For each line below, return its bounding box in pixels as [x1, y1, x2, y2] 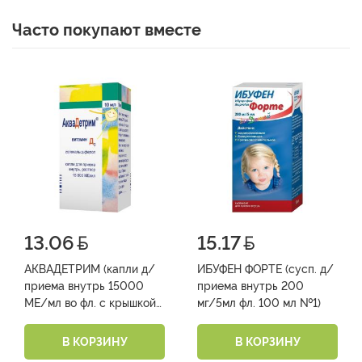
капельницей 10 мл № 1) [24, 314, 154, 327]
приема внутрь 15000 [24, 280, 144, 293]
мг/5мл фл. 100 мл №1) [197, 297, 321, 310]
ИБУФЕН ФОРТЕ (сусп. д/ [197, 263, 334, 276]
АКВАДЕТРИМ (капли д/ [24, 263, 155, 276]
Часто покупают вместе [12, 20, 201, 40]
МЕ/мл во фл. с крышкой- [24, 297, 161, 310]
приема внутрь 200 [197, 280, 304, 293]
